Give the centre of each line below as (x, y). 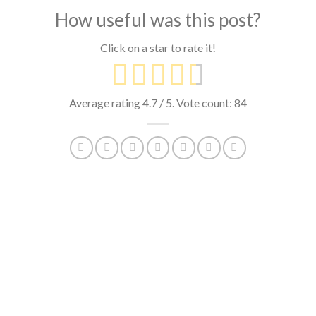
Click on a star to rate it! (158, 48)
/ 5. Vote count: (196, 103)
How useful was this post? (158, 20)
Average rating (106, 103)
